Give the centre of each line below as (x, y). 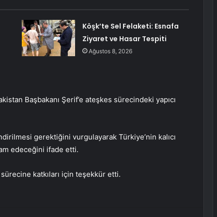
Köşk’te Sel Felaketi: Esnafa (130, 26)
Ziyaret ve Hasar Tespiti (124, 39)
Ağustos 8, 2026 (110, 51)
